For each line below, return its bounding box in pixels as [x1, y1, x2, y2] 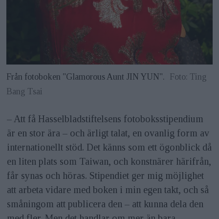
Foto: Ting [169, 71, 207, 82]
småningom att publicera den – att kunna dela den [6, 198, 203, 209]
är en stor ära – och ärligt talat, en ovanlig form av [6, 127, 209, 138]
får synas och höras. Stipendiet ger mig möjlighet [6, 170, 204, 181]
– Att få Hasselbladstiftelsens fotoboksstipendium [6, 113, 203, 124]
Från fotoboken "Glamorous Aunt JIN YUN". [6, 71, 165, 82]
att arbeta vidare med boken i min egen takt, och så [6, 184, 209, 195]
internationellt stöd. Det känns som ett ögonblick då [6, 141, 212, 153]
